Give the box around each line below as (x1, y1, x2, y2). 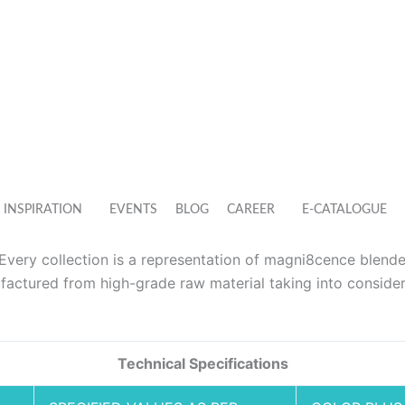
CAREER (227, 202, 276, 216)
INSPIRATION (4, 202, 83, 216)
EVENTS (109, 202, 158, 216)
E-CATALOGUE (302, 202, 388, 216)
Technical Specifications (117, 354, 288, 373)
